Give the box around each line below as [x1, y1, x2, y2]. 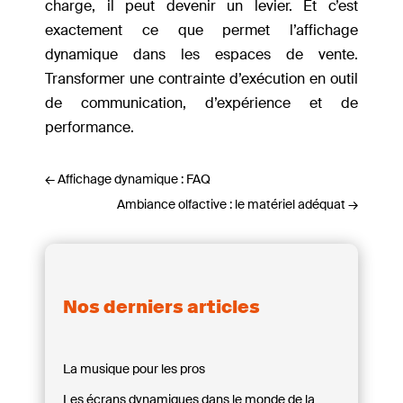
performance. [45, 118, 134, 138]
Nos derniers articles [63, 295, 260, 319]
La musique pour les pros [63, 360, 205, 377]
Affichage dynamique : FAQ [58, 171, 210, 188]
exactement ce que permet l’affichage [45, 21, 358, 40]
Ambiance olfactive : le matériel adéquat [117, 196, 345, 213]
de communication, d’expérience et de [45, 94, 358, 113]
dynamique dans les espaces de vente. [45, 45, 358, 65]
